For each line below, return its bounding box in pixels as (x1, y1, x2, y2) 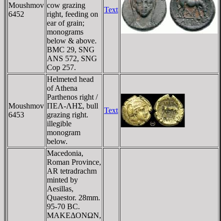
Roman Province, (47, 157, 101, 166)
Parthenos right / (47, 92, 98, 101)
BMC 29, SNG (47, 45, 95, 54)
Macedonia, (47, 148, 83, 157)
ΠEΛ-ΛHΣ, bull (47, 101, 98, 110)
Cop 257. (47, 63, 76, 72)
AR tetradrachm (47, 166, 97, 175)
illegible (47, 119, 72, 128)
